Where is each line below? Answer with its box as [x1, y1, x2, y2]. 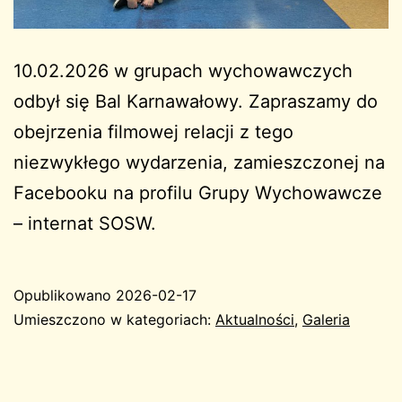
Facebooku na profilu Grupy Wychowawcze [13, 181, 382, 204]
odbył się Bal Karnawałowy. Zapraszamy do [13, 90, 378, 112]
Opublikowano [13, 285, 116, 304]
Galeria [302, 310, 350, 328]
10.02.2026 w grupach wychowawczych [13, 59, 353, 82]
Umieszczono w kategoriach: [13, 310, 215, 328]
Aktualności [215, 310, 294, 328]
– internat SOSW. [13, 212, 156, 234]
